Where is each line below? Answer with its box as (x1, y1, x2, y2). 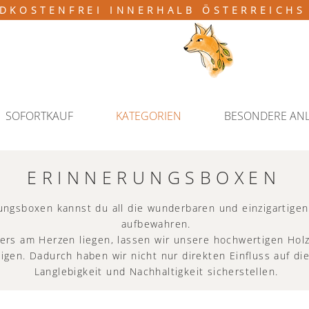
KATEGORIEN (116, 108, 181, 123)
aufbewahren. (121, 217, 191, 230)
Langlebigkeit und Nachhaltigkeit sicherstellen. (34, 264, 279, 278)
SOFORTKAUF (6, 108, 73, 123)
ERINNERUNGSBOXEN (27, 165, 281, 189)
